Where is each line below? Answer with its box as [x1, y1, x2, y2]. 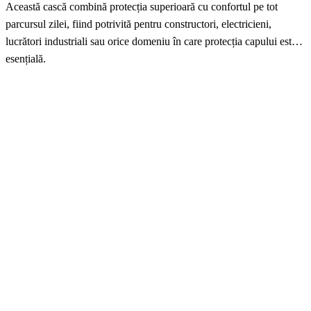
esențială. [6, 53, 46, 65]
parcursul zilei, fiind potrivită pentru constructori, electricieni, [6, 18, 271, 31]
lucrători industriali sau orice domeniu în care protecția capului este [6, 35, 296, 48]
